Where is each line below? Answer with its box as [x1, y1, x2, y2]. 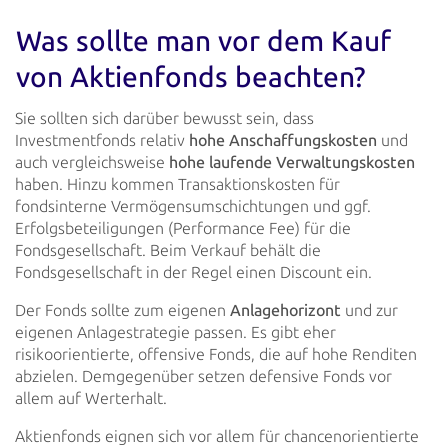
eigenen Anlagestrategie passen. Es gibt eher [15, 323, 336, 342]
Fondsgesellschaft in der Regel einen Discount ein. [15, 263, 372, 282]
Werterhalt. [81, 389, 167, 408]
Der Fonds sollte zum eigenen [15, 301, 230, 320]
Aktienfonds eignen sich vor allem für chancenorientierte [15, 427, 419, 446]
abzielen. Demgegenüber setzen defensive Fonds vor [15, 367, 392, 386]
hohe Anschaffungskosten [189, 131, 377, 150]
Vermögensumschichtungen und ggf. [107, 197, 371, 216]
